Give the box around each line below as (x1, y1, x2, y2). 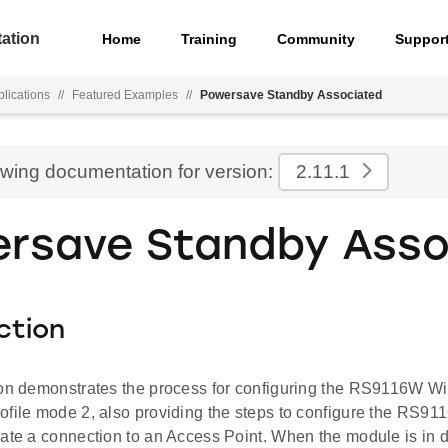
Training (181, 30, 238, 47)
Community (277, 30, 356, 47)
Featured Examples (72, 88, 178, 102)
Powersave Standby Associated (200, 88, 382, 102)
